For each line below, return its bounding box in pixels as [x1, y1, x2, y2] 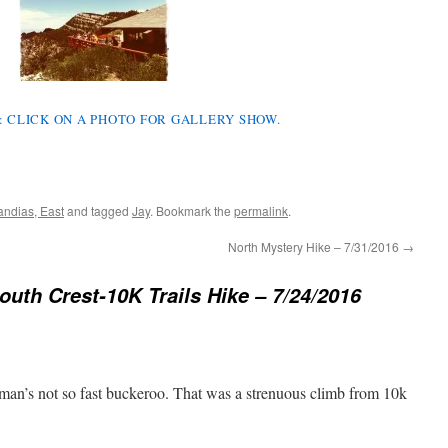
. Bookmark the [150, 202, 234, 220]
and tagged [64, 202, 132, 220]
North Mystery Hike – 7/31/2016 [228, 238, 402, 256]
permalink [234, 202, 288, 220]
